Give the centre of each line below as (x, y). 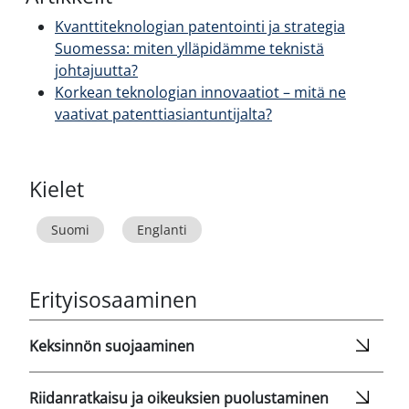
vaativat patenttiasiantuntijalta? (163, 115)
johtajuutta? (96, 71)
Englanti (162, 230)
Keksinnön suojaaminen (112, 346)
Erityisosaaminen (113, 299)
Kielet (57, 189)
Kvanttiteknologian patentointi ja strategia (200, 27)
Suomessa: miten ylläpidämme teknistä (189, 49)
